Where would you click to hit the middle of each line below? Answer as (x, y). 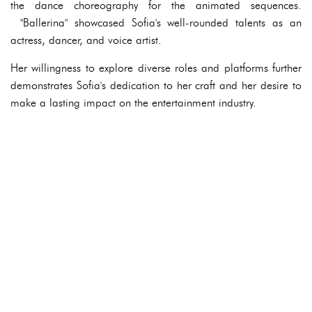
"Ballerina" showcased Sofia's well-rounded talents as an (156, 23)
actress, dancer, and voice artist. (86, 40)
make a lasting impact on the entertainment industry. (133, 103)
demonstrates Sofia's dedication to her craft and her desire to (156, 85)
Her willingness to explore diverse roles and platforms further (156, 68)
